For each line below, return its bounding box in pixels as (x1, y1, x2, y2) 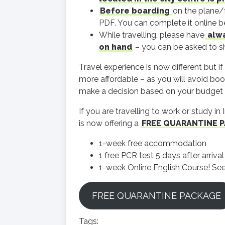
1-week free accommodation (99, 139, 206, 148)
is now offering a (79, 119, 141, 128)
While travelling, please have (99, 30, 204, 40)
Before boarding (100, 6, 172, 16)
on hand (99, 42, 132, 52)
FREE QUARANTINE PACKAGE (91, 190, 221, 201)
